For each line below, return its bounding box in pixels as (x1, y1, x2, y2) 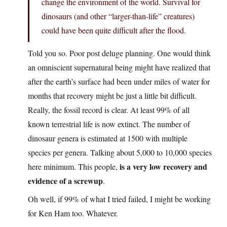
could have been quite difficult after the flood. (42, 25, 186, 36)
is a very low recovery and (120, 161, 207, 173)
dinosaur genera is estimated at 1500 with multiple (28, 133, 187, 144)
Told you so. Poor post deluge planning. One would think (28, 48, 211, 59)
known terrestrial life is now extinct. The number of (28, 119, 190, 130)
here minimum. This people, (28, 161, 120, 172)
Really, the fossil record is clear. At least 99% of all (28, 104, 190, 116)
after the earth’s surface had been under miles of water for (28, 76, 210, 87)
